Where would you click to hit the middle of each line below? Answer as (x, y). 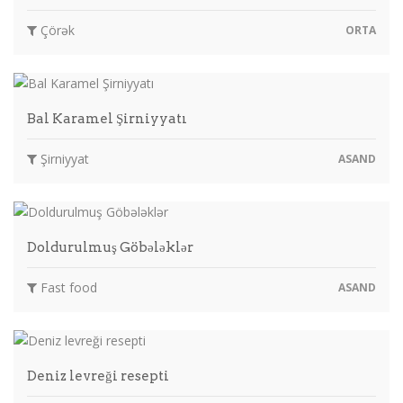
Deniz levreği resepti (98, 376)
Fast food (67, 287)
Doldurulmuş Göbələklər (110, 247)
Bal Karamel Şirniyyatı (107, 118)
